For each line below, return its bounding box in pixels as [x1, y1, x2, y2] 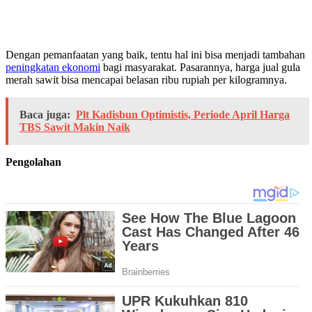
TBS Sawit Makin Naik [19, 120, 130, 133]
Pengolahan [6, 155, 61, 168]
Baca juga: [19, 108, 70, 120]
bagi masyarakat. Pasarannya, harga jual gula [100, 61, 300, 73]
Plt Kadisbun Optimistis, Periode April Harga [76, 108, 290, 120]
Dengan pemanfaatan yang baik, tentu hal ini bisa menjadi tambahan [6, 48, 305, 61]
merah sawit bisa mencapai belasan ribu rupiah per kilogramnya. [6, 73, 287, 86]
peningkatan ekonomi [6, 61, 100, 73]
